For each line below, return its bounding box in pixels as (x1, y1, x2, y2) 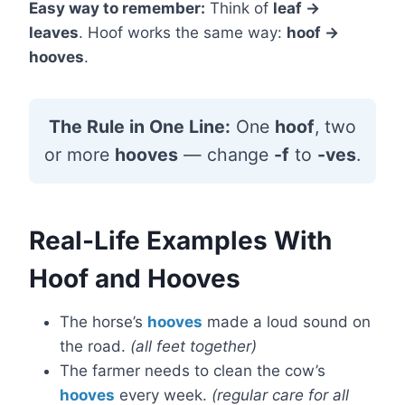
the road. (60, 337, 130, 355)
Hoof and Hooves (29, 263, 240, 294)
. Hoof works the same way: (79, 24, 287, 42)
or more (44, 144, 115, 165)
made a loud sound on (202, 313, 371, 331)
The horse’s (60, 313, 147, 331)
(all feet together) (130, 337, 257, 355)
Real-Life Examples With (29, 225, 332, 256)
